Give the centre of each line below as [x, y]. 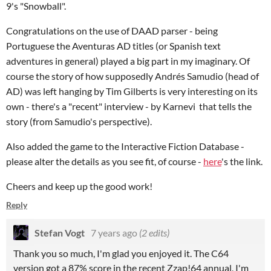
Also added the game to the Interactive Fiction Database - [125, 146]
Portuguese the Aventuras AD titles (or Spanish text [113, 46]
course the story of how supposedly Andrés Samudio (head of [132, 76]
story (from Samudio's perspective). [80, 121]
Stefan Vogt [60, 233]
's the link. [242, 161]
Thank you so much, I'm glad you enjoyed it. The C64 [121, 253]
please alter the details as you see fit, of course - [105, 161]
